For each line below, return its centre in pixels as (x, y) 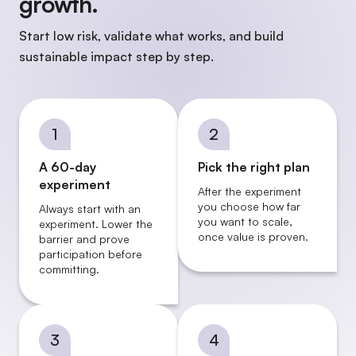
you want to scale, (245, 222)
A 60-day (68, 167)
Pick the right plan (254, 167)
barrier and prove (84, 239)
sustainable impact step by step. (116, 57)
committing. (69, 269)
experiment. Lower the (96, 224)
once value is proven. (253, 237)
